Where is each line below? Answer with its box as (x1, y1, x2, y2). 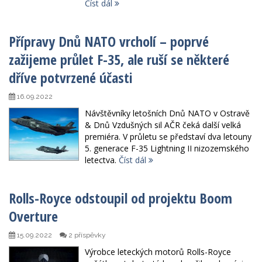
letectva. (85, 154, 119, 166)
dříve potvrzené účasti (9, 68, 133, 88)
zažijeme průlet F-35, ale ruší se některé (9, 50, 229, 70)
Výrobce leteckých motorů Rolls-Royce (85, 246, 231, 258)
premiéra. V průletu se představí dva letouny (85, 131, 251, 143)
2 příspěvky (67, 231, 106, 240)
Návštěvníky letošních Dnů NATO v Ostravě (85, 108, 250, 119)
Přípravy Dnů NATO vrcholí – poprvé (9, 32, 209, 51)
